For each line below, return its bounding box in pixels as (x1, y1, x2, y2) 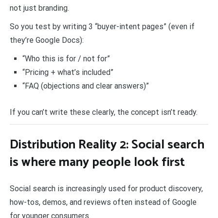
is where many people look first (10, 151, 185, 173)
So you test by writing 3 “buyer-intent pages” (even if (10, 22, 195, 32)
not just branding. (10, 3, 69, 13)
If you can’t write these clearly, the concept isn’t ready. (10, 107, 198, 117)
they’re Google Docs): (10, 36, 84, 45)
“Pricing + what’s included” (22, 68, 113, 77)
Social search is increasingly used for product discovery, (10, 183, 203, 193)
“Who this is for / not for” (22, 54, 110, 64)
